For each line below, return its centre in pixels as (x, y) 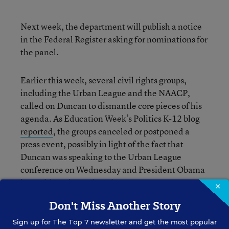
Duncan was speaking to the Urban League (101, 157)
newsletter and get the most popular (152, 222)
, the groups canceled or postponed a (121, 131)
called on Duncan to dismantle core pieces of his (111, 106)
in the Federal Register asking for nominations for (114, 39)
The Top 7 (70, 222)
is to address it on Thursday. (73, 182)
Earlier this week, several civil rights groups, (104, 80)
